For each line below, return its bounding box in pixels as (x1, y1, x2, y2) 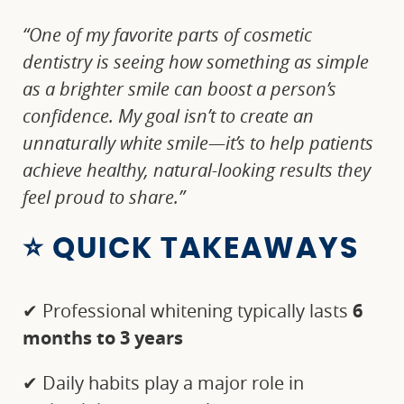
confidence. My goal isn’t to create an (23, 104, 314, 129)
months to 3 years (23, 326, 183, 351)
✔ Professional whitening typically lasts (23, 298, 353, 324)
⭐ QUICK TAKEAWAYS (23, 234, 359, 264)
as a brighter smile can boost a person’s (23, 77, 336, 102)
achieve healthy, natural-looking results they (23, 158, 371, 183)
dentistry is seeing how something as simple (23, 50, 369, 75)
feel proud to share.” (23, 185, 185, 210)
